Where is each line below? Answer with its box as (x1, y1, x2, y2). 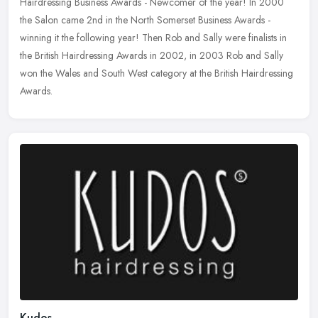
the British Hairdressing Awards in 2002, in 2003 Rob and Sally (20, 48, 283, 63)
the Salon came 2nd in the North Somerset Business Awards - (20, 13, 270, 28)
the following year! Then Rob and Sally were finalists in (62, 31, 287, 45)
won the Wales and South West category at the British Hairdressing (20, 66, 293, 81)
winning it (20, 31, 59, 45)
